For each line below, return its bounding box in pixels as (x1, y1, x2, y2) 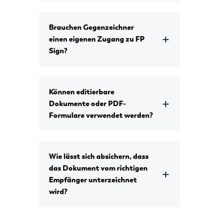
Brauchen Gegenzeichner (49, 22, 134, 33)
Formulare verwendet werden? (49, 110, 153, 121)
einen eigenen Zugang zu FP (49, 34, 145, 44)
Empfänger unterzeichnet (49, 175, 137, 185)
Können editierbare (49, 87, 114, 97)
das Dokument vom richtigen (49, 163, 148, 174)
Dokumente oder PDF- (49, 99, 126, 109)
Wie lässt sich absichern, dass (49, 152, 149, 162)
